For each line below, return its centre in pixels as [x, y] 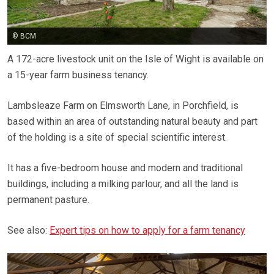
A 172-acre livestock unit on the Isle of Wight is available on [135, 59]
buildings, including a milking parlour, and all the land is [123, 184]
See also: [28, 231]
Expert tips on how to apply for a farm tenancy [147, 231]
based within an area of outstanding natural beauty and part [132, 122]
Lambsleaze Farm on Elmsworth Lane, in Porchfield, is [123, 106]
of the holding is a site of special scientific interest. [117, 138]
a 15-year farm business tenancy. [78, 75]
